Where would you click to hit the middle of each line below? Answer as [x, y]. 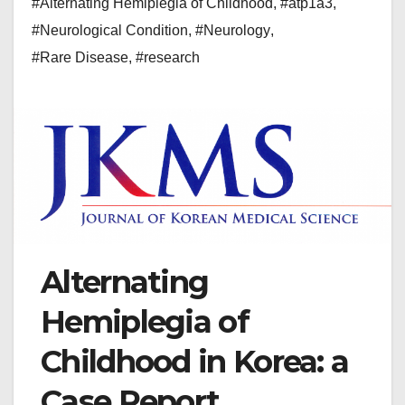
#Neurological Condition [110, 31]
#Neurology [233, 31]
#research [168, 58]
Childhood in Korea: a [195, 362]
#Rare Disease [80, 58]
